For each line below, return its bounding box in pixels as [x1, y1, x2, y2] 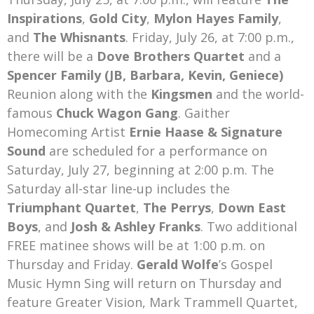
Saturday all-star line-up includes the [7, 180, 230, 198]
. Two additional [200, 218, 297, 235]
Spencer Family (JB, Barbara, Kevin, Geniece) [7, 67, 283, 84]
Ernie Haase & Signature [129, 123, 282, 141]
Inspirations [7, 10, 82, 27]
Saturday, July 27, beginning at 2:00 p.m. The [7, 161, 274, 179]
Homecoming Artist [7, 123, 129, 141]
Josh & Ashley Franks [71, 218, 200, 235]
